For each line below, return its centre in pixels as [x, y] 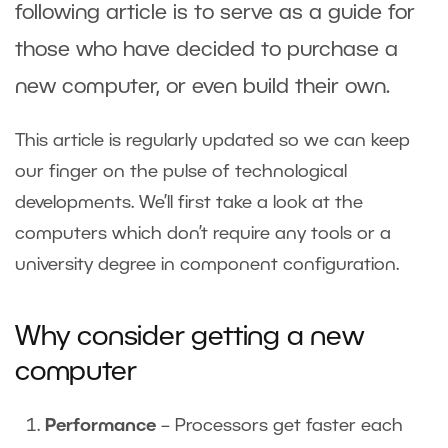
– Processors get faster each [282, 426]
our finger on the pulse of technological [181, 172]
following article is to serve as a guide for [215, 14]
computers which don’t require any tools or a [203, 234]
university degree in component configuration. [212, 265]
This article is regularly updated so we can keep [212, 141]
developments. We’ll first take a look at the [189, 203]
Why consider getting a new [190, 338]
